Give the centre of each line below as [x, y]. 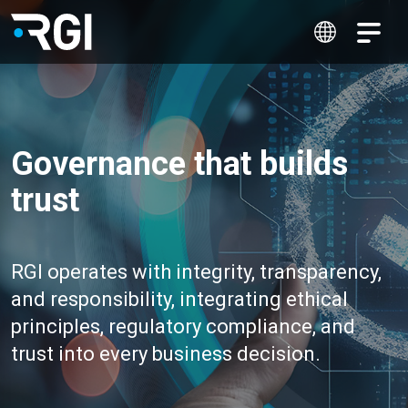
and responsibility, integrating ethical [179, 299]
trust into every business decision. [166, 354]
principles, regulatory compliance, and [183, 326]
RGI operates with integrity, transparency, [196, 272]
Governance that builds [179, 164]
